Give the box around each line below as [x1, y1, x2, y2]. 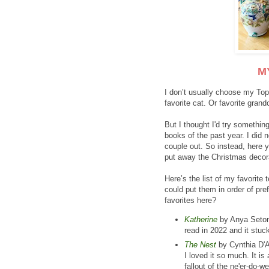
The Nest [184, 240, 216, 250]
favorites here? [165, 196, 216, 205]
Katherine [184, 214, 217, 224]
